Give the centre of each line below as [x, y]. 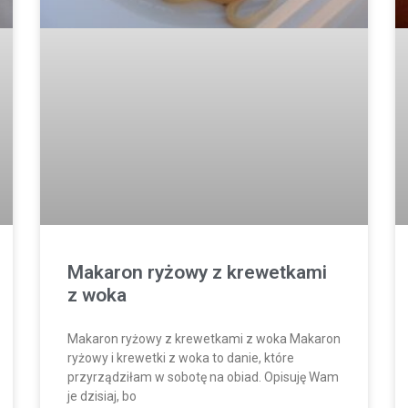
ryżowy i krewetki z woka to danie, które [181, 357]
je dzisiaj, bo [102, 396]
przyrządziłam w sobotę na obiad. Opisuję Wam [203, 377]
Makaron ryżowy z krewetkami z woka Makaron [204, 338]
